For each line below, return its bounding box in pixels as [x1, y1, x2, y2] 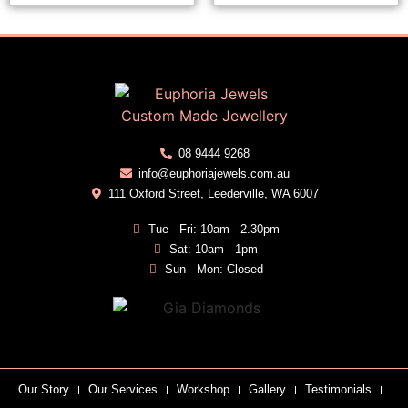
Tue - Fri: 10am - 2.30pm [148, 221, 280, 236]
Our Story [18, 382, 69, 397]
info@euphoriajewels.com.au [138, 166, 290, 180]
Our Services [88, 382, 158, 397]
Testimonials [305, 382, 372, 397]
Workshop [177, 382, 229, 397]
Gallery [249, 382, 286, 397]
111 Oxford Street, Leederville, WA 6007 [108, 186, 320, 200]
